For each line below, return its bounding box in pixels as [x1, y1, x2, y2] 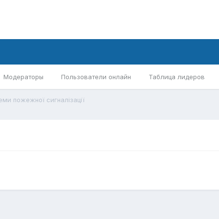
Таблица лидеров [149, 73, 205, 81]
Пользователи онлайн [61, 73, 131, 81]
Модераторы [3, 73, 44, 81]
